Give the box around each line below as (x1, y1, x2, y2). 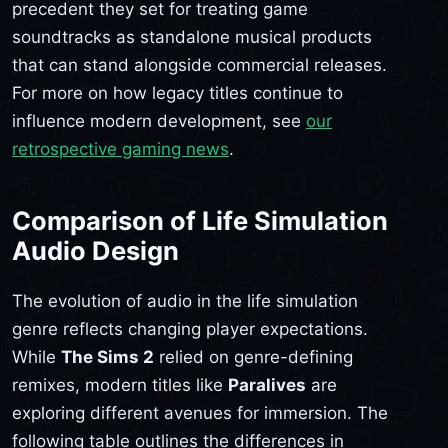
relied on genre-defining (154, 347, 353, 368)
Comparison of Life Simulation (12, 204, 388, 236)
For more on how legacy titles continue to (12, 82, 343, 103)
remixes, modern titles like (12, 375, 228, 396)
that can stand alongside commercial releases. (12, 54, 387, 75)
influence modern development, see (12, 110, 306, 131)
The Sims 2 (61, 347, 154, 368)
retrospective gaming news (12, 138, 229, 159)
